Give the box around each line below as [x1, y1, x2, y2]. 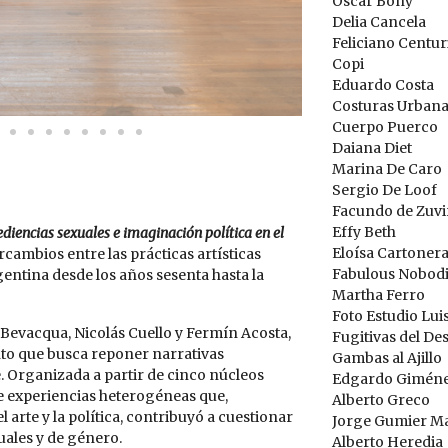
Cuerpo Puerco [331, 118, 438, 136]
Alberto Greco [331, 391, 430, 409]
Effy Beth [331, 223, 396, 241]
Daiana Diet [331, 139, 412, 157]
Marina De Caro [331, 160, 442, 178]
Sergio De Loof [331, 181, 437, 199]
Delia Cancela [331, 13, 426, 31]
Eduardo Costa [331, 76, 434, 94]
